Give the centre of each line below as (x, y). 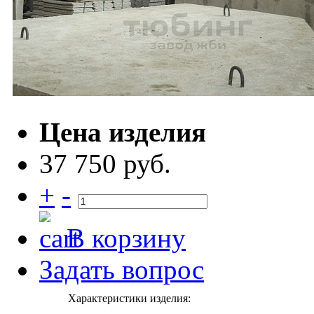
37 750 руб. (105, 164)
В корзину (126, 238)
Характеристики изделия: (129, 298)
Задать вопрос (122, 269)
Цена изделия (123, 132)
